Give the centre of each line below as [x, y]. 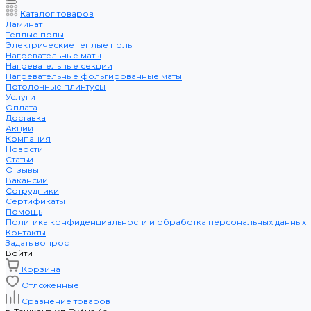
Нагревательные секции [59, 66]
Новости [24, 149]
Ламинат [24, 24]
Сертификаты [35, 201]
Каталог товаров [57, 14]
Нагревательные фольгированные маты [94, 76]
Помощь [24, 211]
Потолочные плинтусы [56, 86]
